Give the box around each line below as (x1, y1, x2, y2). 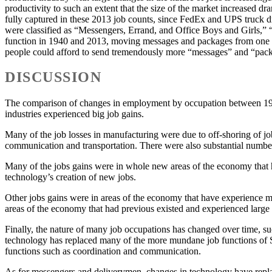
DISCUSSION (5, 69, 101, 86)
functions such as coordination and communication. (5, 246, 201, 257)
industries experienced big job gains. (5, 109, 144, 120)
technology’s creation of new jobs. (5, 172, 136, 183)
